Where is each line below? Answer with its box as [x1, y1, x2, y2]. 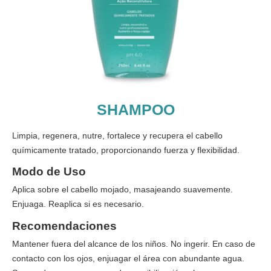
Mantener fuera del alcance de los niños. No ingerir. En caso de [12, 238, 255, 249]
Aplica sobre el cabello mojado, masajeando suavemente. [12, 184, 233, 195]
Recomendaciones [12, 219, 117, 232]
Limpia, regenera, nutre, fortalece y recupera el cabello [12, 130, 223, 140]
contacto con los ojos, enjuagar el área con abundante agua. [12, 253, 244, 263]
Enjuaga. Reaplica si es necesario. [12, 199, 144, 209]
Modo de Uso [12, 165, 86, 178]
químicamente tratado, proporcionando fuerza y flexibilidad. [12, 145, 240, 155]
